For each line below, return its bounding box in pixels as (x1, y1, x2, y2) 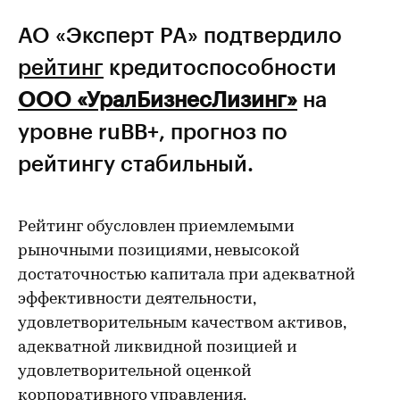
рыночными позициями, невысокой (18, 243, 300, 260)
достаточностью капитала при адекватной (18, 267, 355, 284)
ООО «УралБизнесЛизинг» (18, 86, 297, 112)
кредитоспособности (104, 54, 337, 79)
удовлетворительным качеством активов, (18, 315, 346, 332)
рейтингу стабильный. (18, 150, 254, 176)
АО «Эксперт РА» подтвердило (18, 21, 342, 47)
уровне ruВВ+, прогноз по (18, 118, 287, 144)
